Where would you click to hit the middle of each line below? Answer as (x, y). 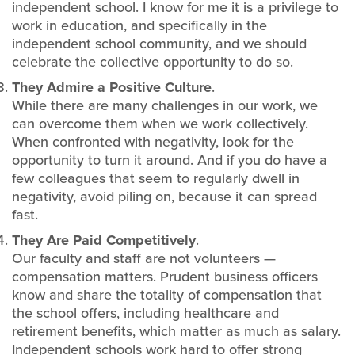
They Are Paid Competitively (104, 240)
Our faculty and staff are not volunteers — (144, 258)
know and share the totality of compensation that (167, 295)
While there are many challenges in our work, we (165, 105)
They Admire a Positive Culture (112, 87)
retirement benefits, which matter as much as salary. (176, 331)
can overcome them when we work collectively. (160, 124)
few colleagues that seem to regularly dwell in (156, 178)
